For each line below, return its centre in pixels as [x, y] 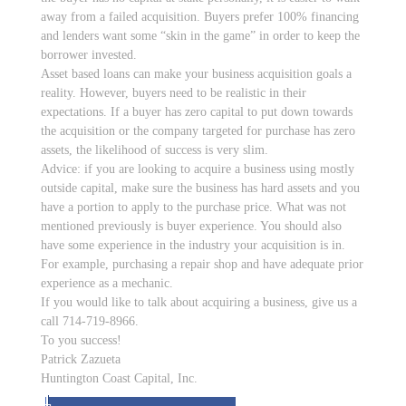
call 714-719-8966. [90, 321]
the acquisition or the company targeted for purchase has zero [198, 131]
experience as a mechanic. [107, 283]
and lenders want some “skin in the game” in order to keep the [200, 36]
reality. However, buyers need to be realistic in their [174, 93]
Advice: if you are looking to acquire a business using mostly [198, 169]
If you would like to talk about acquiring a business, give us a [199, 302]
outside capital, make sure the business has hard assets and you [200, 188]
